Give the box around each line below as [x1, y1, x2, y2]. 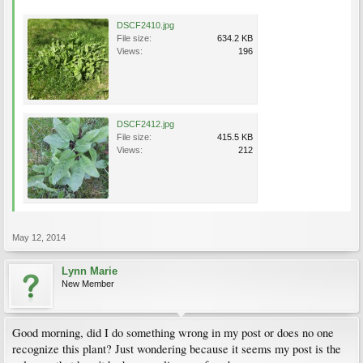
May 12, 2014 [12, 233, 66, 242]
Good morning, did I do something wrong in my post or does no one [12, 325, 334, 340]
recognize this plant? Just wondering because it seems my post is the [12, 341, 341, 357]
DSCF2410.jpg [117, 20, 174, 30]
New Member [62, 279, 114, 288]
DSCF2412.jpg [117, 119, 174, 129]
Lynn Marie [62, 265, 117, 277]
